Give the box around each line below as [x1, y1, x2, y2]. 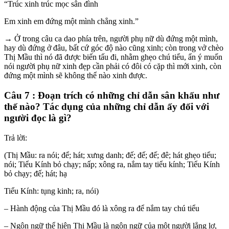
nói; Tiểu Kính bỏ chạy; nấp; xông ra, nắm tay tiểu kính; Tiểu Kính [4, 159, 220, 169]
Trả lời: [4, 133, 27, 142]
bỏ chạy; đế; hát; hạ [4, 169, 67, 178]
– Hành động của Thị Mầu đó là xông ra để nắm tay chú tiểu [4, 203, 199, 213]
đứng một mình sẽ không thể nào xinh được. [4, 71, 147, 80]
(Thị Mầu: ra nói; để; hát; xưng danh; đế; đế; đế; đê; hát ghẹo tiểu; [4, 150, 216, 159]
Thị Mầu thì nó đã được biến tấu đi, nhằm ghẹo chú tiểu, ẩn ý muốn [4, 53, 222, 62]
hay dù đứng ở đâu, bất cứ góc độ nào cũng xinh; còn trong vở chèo [4, 43, 223, 53]
